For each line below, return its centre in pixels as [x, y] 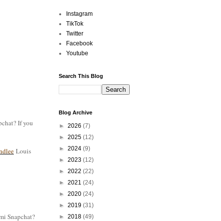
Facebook [79, 43]
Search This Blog [81, 76]
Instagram [79, 14]
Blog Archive [75, 112]
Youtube [77, 53]
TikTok [75, 24]
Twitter [75, 34]
